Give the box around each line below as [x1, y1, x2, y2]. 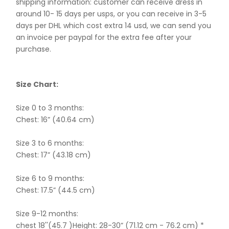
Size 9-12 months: [16, 208, 79, 219]
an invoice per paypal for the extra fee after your [16, 32, 192, 42]
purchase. [16, 43, 52, 54]
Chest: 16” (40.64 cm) [16, 114, 95, 125]
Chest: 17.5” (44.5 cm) [16, 185, 96, 195]
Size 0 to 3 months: [16, 102, 84, 113]
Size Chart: [16, 79, 59, 89]
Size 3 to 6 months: [16, 138, 84, 148]
